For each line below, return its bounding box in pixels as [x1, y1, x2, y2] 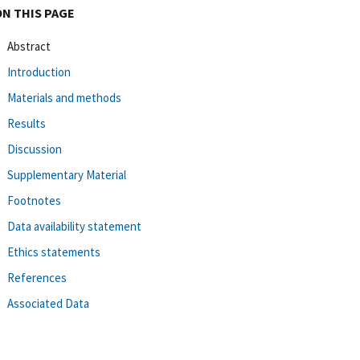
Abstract [7, 38, 51, 54]
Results [7, 115, 46, 131]
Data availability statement [7, 218, 141, 234]
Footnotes [7, 192, 61, 208]
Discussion [7, 141, 62, 157]
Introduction [7, 63, 71, 80]
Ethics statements [7, 243, 100, 260]
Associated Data [7, 295, 89, 311]
